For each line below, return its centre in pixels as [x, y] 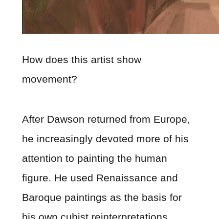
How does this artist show [81, 60]
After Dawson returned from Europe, [106, 119]
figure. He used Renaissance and [100, 177]
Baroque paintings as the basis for [102, 197]
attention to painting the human [94, 158]
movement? [49, 79]
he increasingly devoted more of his [105, 138]
